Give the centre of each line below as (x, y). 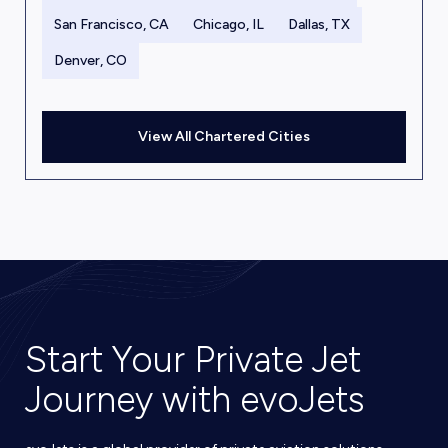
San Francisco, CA (111, 25)
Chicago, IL (228, 25)
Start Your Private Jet (192, 360)
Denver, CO (90, 61)
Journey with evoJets (194, 400)
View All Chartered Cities (223, 137)
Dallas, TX (318, 25)
